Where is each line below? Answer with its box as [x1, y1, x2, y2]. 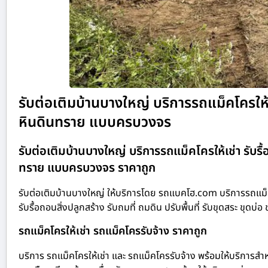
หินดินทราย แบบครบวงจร [19, 112, 171, 134]
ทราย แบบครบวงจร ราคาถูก [19, 159, 156, 178]
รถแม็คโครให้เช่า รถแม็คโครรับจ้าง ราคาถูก [19, 223, 207, 239]
